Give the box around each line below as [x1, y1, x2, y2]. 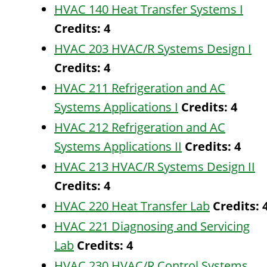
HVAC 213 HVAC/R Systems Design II [54, 159, 255, 175]
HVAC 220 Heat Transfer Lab [54, 198, 210, 214]
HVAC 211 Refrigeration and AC [54, 80, 225, 96]
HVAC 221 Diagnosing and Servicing [54, 218, 250, 234]
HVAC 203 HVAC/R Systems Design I [54, 41, 252, 57]
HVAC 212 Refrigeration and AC [54, 119, 225, 135]
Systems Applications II [54, 138, 182, 154]
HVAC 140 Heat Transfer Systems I [54, 1, 243, 17]
